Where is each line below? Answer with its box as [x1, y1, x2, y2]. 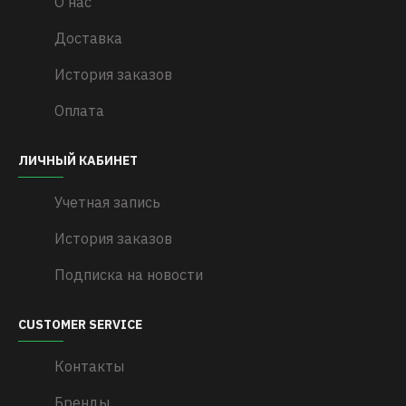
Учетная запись [54, 193, 160, 211]
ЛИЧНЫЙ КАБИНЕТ [18, 152, 138, 169]
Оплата [54, 101, 104, 120]
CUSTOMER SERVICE [18, 316, 142, 333]
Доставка [54, 29, 122, 47]
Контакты [54, 357, 124, 375]
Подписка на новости [54, 266, 203, 284]
